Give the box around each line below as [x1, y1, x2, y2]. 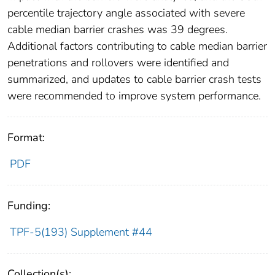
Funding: [7, 198, 50, 213]
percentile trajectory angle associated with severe [7, 5, 245, 20]
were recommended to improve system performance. [7, 88, 261, 103]
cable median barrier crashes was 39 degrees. [7, 21, 228, 37]
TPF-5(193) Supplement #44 [9, 224, 152, 239]
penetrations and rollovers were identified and [7, 55, 229, 70]
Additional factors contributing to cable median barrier [7, 38, 267, 53]
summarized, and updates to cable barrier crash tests [7, 71, 261, 87]
